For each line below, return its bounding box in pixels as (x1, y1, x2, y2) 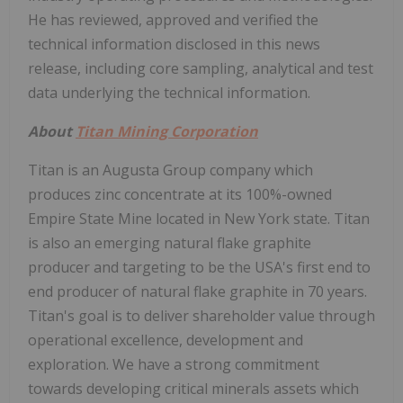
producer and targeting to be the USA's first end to (28, 256, 371, 277)
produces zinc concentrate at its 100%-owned (28, 184, 332, 204)
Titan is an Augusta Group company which (28, 159, 313, 180)
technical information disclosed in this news (28, 33, 320, 54)
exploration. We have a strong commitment (28, 354, 319, 374)
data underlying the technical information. (28, 82, 310, 103)
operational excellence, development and (28, 329, 303, 350)
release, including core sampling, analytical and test (28, 58, 373, 78)
